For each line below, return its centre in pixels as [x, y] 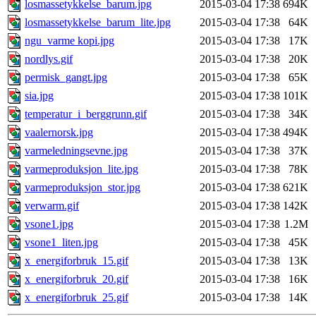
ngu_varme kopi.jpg [69, 41]
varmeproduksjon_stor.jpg [83, 188]
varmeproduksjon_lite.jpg [81, 169]
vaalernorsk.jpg [59, 133]
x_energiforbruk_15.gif [77, 261]
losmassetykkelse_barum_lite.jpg [98, 23]
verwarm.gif [52, 206]
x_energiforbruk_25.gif [77, 298]
